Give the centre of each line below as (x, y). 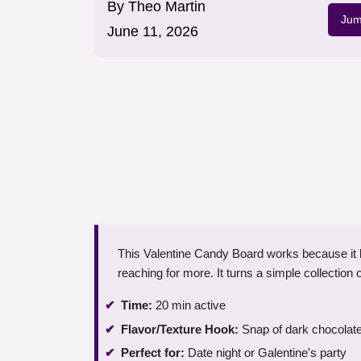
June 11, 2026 (153, 32)
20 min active (189, 305)
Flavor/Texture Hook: (180, 329)
